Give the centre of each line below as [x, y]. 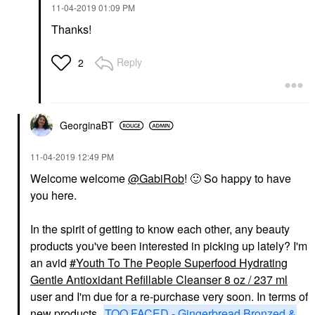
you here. [53, 195]
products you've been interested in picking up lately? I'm [169, 246]
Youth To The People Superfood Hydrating [182, 263]
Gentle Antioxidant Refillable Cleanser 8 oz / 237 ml [159, 279]
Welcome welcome [79, 178]
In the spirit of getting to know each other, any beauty [160, 229]
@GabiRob [156, 178]
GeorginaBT [87, 125]
